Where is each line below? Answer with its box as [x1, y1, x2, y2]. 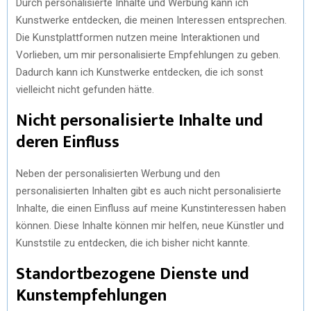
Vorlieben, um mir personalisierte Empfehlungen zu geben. [16, 49, 280, 61]
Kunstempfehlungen [16, 282, 167, 310]
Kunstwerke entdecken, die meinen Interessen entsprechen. [16, 14, 287, 26]
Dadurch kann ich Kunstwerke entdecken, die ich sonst [16, 66, 263, 78]
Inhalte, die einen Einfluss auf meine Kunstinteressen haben [16, 202, 286, 215]
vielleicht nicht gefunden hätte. [16, 83, 154, 96]
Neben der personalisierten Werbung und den [16, 167, 220, 180]
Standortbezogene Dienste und [16, 260, 249, 288]
